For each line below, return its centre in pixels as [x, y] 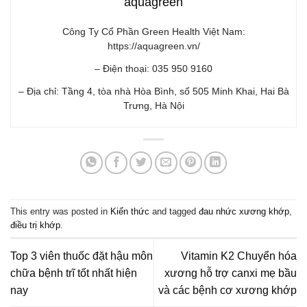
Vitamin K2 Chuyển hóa [239, 256]
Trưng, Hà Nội [153, 106]
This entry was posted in [60, 211]
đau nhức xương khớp [244, 211]
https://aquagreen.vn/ [153, 46]
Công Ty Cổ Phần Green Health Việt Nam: [153, 32]
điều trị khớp [35, 225]
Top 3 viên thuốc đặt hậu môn [82, 256]
